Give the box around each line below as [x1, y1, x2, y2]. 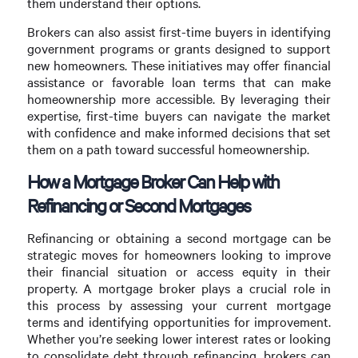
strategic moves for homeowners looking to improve [26, 246, 332, 264]
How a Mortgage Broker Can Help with [26, 169, 279, 194]
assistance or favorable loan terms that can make [26, 73, 332, 90]
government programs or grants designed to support [26, 39, 332, 57]
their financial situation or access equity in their [26, 263, 332, 280]
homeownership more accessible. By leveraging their [26, 89, 332, 107]
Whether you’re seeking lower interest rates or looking [26, 330, 332, 348]
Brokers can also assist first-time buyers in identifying [26, 22, 332, 40]
